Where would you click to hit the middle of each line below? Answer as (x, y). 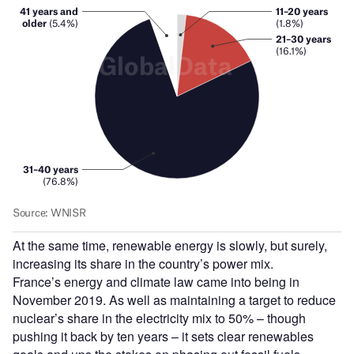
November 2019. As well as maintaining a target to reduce (174, 299)
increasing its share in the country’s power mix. (143, 263)
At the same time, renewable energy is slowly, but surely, (170, 245)
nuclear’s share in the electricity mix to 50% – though (159, 318)
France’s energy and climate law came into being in (156, 281)
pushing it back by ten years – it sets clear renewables (163, 336)
